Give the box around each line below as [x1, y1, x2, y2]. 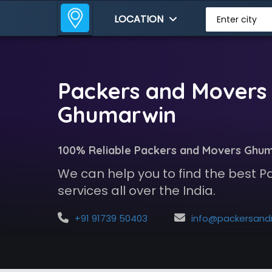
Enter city [216, 13, 257, 25]
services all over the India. [57, 182, 216, 199]
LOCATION [114, 12, 166, 26]
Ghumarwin [57, 101, 176, 128]
